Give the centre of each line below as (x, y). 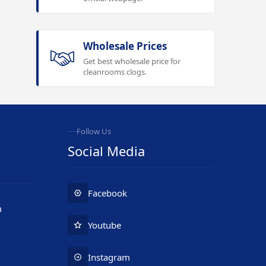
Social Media (106, 151)
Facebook (107, 193)
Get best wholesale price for (132, 61)
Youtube (104, 225)
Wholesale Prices (125, 46)
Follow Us (94, 131)
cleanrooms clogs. (115, 72)
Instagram (109, 257)
